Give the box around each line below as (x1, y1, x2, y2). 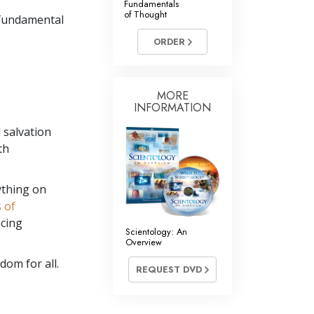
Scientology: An (125, 225, 187, 239)
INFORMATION (134, 100, 211, 116)
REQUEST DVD (136, 263, 205, 277)
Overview (125, 235, 162, 250)
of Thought (124, 8, 167, 22)
